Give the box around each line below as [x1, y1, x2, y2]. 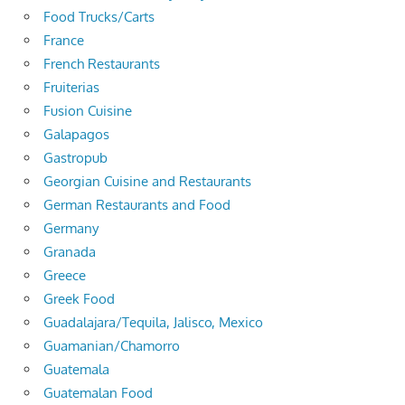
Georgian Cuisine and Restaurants [43, 172, 251, 190]
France [43, 31, 84, 49]
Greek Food [43, 289, 115, 307]
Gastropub [43, 148, 108, 166]
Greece [43, 266, 86, 284]
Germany [43, 219, 99, 237]
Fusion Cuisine [43, 101, 132, 119]
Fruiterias [43, 78, 99, 96]
